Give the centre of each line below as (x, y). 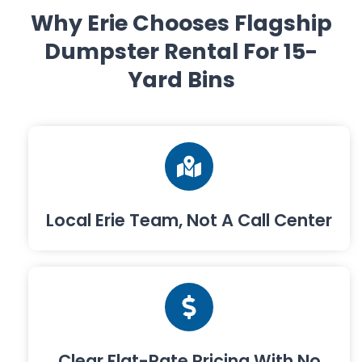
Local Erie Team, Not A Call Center (189, 220)
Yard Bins (181, 79)
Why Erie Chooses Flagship (181, 23)
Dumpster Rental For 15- (181, 51)
